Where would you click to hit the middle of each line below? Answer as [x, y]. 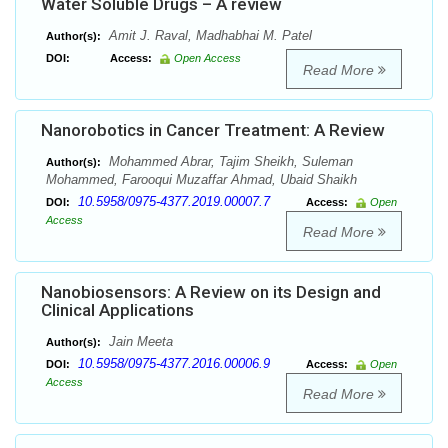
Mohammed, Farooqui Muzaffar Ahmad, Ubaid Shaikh [201, 180]
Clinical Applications [117, 310]
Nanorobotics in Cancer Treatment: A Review [213, 130]
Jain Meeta [139, 342]
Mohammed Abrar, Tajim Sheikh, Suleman [229, 162]
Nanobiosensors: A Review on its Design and [211, 292]
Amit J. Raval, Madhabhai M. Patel [208, 36]
